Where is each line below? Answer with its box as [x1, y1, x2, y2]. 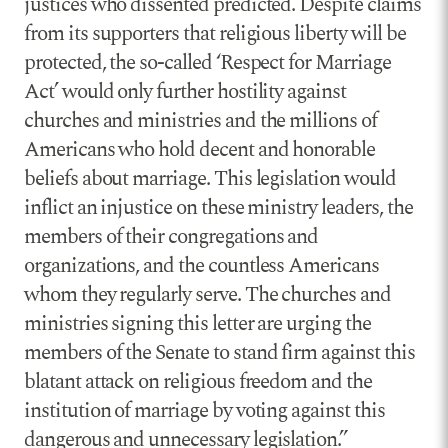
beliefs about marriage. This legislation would [24, 163, 396, 196]
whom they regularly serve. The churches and [24, 279, 391, 312]
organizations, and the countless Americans [24, 250, 379, 283]
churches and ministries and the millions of [24, 105, 377, 138]
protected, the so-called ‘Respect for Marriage [24, 47, 391, 80]
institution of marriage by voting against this [24, 395, 385, 428]
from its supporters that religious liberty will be [24, 18, 406, 51]
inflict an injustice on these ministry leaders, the [24, 192, 413, 225]
